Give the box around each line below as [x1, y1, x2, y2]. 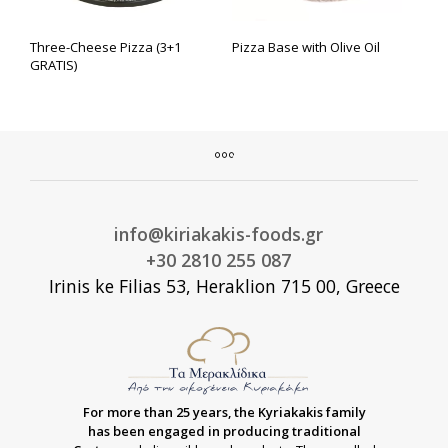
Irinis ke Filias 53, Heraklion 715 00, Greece [48, 274, 400, 299]
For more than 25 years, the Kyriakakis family [82, 403, 366, 422]
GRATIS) [30, 56, 77, 75]
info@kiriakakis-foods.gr [113, 222, 323, 247]
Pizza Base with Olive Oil [231, 38, 380, 57]
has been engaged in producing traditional [87, 422, 361, 441]
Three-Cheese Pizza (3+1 [30, 38, 181, 57]
